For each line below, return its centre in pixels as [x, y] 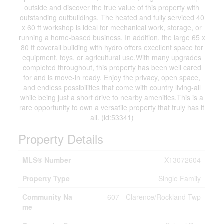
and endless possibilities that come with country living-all [112, 87]
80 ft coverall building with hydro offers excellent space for [112, 47]
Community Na [48, 197]
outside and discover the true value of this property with [112, 7]
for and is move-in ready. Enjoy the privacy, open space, [112, 77]
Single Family [180, 178]
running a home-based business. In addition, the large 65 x [112, 37]
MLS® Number [47, 160]
